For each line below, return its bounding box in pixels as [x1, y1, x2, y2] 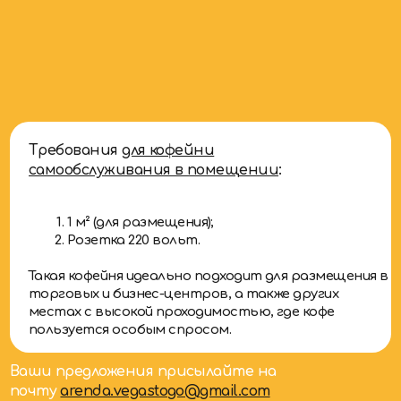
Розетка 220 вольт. [62, 192, 188, 207]
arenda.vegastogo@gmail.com [56, 334, 253, 350]
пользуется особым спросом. [26, 277, 217, 291]
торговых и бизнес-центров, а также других [26, 243, 318, 257]
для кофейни [114, 107, 201, 124]
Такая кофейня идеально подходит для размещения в [26, 226, 364, 241]
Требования [26, 107, 115, 124]
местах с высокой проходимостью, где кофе [26, 260, 314, 274]
